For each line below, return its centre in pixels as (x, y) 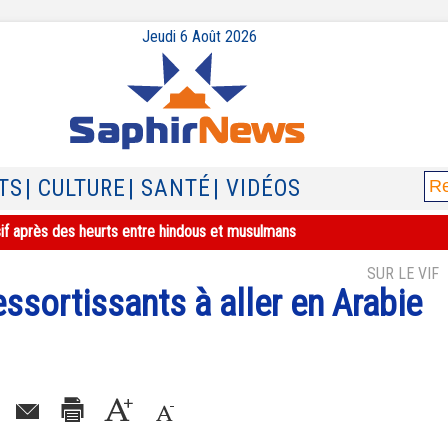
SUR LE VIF (403, 273)
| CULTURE (75, 188)
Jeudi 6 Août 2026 (199, 36)
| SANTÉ (169, 188)
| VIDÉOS (257, 188)
